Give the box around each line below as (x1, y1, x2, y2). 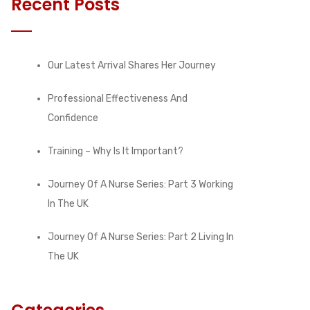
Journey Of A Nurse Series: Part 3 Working (48, 178, 233, 190)
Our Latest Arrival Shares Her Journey (48, 59, 216, 71)
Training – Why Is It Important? (48, 145, 183, 157)
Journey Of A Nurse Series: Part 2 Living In (48, 230, 234, 243)
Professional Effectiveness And (48, 92, 188, 104)
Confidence (48, 111, 98, 124)
